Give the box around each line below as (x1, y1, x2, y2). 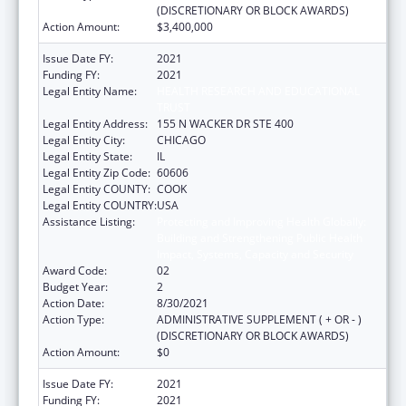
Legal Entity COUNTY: (43, 180, 150, 197)
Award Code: (43, 262, 107, 278)
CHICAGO (157, 131, 206, 148)
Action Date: (43, 295, 104, 311)
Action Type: (43, 311, 104, 327)
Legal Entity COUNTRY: (43, 197, 157, 213)
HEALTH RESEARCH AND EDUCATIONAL (157, 82, 360, 99)
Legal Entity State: (43, 148, 132, 164)
